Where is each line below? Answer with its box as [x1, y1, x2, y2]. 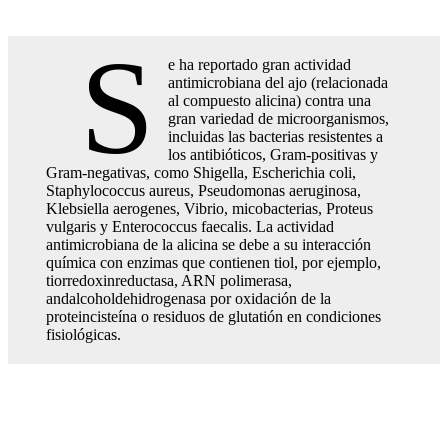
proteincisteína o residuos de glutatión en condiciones [46, 307, 381, 325]
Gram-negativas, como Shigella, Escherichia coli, [46, 163, 356, 181]
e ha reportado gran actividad [168, 55, 352, 73]
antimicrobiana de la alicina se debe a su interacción [46, 235, 371, 253]
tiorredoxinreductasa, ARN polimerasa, [46, 271, 292, 289]
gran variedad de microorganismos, [168, 109, 390, 127]
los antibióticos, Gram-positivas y [168, 145, 379, 163]
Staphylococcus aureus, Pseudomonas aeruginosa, [46, 181, 361, 199]
